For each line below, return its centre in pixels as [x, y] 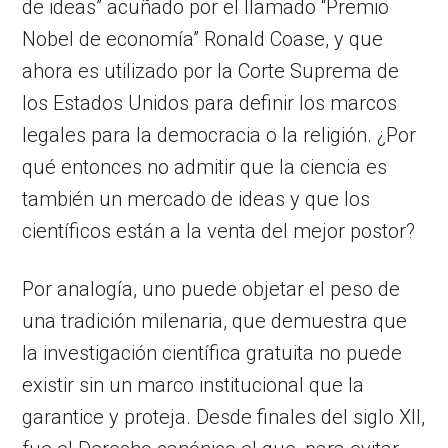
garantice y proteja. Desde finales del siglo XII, [224, 416]
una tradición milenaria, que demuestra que [215, 320]
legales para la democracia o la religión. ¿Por [219, 134]
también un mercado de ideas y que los [196, 198]
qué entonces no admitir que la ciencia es [205, 166]
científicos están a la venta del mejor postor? [219, 230]
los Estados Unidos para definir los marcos [210, 102]
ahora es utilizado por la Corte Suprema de [211, 70]
